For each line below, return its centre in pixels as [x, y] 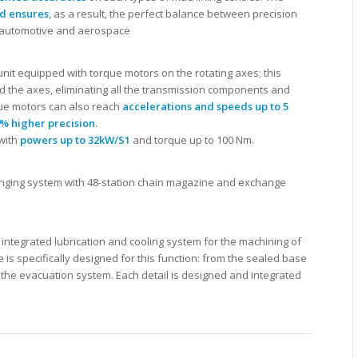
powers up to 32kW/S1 [75, 139]
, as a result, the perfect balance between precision [173, 13]
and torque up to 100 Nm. [192, 139]
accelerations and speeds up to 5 [205, 106]
